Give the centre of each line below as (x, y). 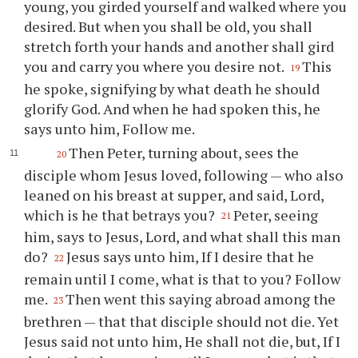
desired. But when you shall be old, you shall (169, 27)
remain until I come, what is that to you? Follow (183, 278)
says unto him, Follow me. (110, 129)
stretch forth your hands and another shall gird (179, 47)
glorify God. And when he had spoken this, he (173, 109)
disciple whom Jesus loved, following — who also (184, 175)
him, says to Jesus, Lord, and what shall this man (183, 237)
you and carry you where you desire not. (156, 67)
